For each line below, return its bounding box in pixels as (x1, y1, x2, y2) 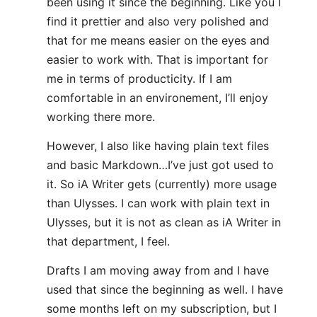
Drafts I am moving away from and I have (47, 263, 269, 277)
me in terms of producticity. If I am (47, 71, 232, 86)
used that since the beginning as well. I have (47, 282, 283, 296)
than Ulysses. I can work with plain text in (47, 196, 270, 210)
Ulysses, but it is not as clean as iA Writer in (47, 215, 281, 229)
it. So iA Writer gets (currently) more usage (47, 177, 277, 191)
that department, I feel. (47, 234, 170, 248)
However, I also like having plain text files (47, 139, 269, 153)
